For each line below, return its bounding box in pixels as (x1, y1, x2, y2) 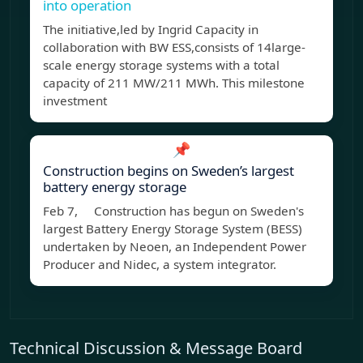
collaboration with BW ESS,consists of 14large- (43, 39, 305, 56)
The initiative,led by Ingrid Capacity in (43, 21, 258, 38)
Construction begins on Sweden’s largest (43, 161, 294, 181)
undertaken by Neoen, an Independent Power (43, 238, 306, 255)
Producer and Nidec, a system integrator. (43, 256, 276, 273)
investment (43, 92, 107, 109)
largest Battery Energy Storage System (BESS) (43, 220, 302, 237)
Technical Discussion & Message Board (10, 337, 302, 360)
